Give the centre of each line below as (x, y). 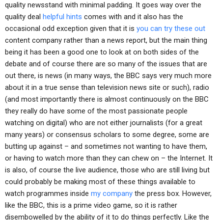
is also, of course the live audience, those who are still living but (107, 170)
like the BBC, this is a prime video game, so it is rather (91, 205)
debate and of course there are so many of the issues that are (106, 64)
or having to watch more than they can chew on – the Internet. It (109, 158)
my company (112, 193)
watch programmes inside (48, 193)
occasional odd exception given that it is (71, 28)
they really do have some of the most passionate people (96, 111)
